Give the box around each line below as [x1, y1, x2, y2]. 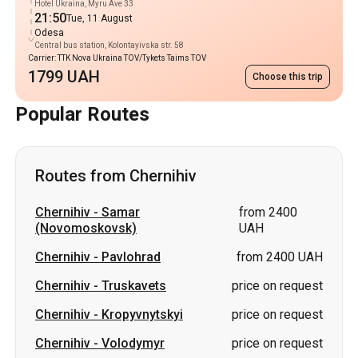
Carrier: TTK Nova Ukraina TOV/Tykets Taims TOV [28, 54, 206, 62]
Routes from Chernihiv [35, 166, 197, 185]
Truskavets [101, 278, 166, 293]
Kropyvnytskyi [101, 307, 183, 322]
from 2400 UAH [237, 249, 323, 265]
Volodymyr [101, 336, 165, 351]
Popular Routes [15, 103, 149, 125]
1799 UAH [28, 67, 100, 86]
